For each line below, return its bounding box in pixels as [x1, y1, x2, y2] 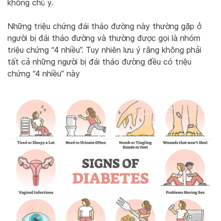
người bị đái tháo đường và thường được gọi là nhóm [7, 33, 200, 43]
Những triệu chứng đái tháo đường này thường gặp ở [7, 21, 201, 31]
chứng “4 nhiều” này [7, 69, 80, 78]
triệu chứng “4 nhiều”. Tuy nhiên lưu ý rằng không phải [7, 45, 201, 55]
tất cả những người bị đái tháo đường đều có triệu [7, 57, 191, 67]
